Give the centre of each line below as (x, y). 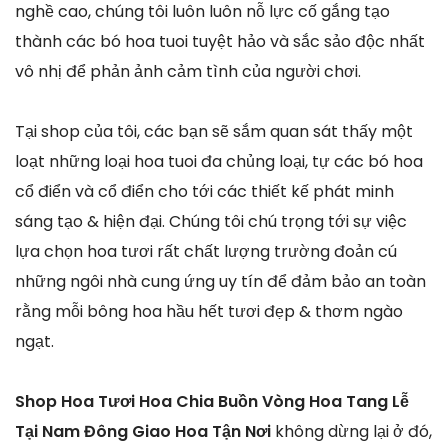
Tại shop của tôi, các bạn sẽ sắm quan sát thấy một (214, 131)
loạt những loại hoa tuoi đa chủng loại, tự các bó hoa (219, 161)
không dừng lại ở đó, (353, 431)
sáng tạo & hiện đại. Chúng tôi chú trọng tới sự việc (211, 221)
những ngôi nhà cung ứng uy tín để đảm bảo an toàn (220, 281)
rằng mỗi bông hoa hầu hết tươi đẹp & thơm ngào (209, 311)
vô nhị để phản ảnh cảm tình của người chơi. (188, 71)
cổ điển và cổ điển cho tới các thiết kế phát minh (204, 191)
